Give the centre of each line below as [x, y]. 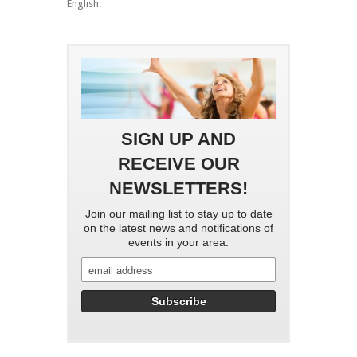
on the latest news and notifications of [178, 228]
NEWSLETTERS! [178, 188]
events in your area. [178, 242]
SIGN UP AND [178, 139]
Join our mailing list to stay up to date [178, 213]
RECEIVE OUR [178, 163]
